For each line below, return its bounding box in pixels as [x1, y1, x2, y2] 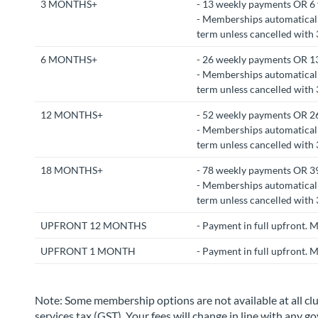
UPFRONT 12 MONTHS [40, 219, 146, 231]
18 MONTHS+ [40, 164, 103, 176]
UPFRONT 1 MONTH [40, 245, 136, 257]
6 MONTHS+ [40, 53, 97, 65]
